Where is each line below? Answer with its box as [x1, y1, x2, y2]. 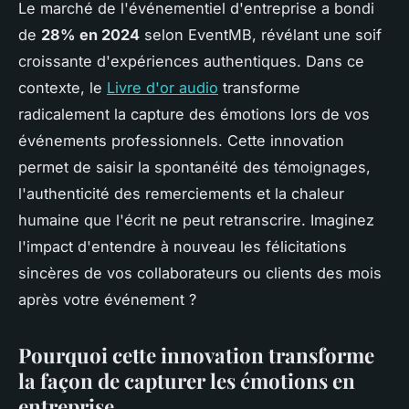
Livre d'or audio [107, 78, 218, 97]
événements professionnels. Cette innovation [18, 131, 344, 150]
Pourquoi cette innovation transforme [18, 341, 374, 369]
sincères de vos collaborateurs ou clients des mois [18, 263, 382, 282]
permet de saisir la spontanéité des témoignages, [18, 157, 371, 176]
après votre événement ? [18, 289, 196, 309]
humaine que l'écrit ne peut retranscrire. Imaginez [18, 210, 374, 229]
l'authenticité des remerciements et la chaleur [18, 184, 344, 203]
